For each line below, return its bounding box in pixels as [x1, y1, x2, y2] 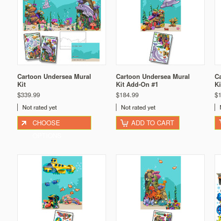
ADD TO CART [131, 118, 174, 127]
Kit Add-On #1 [116, 79, 158, 89]
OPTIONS [33, 131, 62, 140]
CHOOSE [33, 118, 60, 127]
